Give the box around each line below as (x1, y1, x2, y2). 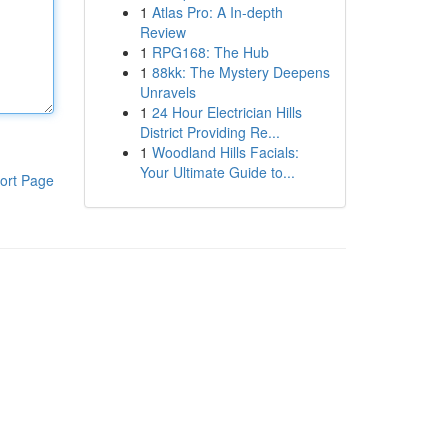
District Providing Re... (139, 122, 280, 142)
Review (139, 22, 186, 42)
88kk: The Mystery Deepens (151, 62, 330, 82)
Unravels (139, 82, 196, 102)
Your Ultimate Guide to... (139, 162, 295, 182)
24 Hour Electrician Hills (151, 102, 302, 122)
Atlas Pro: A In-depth (151, 2, 283, 22)
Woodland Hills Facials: (151, 142, 299, 162)
